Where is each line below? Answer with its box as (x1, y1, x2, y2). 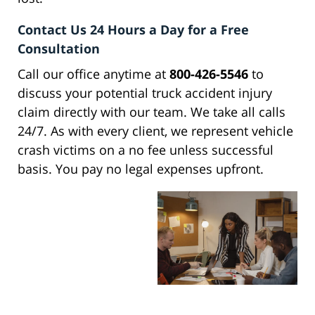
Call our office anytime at (18, 65, 169, 83)
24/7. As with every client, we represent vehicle (18, 122, 293, 140)
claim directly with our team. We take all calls (18, 103, 285, 121)
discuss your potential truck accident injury (18, 84, 272, 102)
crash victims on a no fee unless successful (18, 141, 274, 159)
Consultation (18, 40, 100, 58)
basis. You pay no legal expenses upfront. (18, 160, 264, 178)
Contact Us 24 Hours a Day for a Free (18, 21, 249, 39)
